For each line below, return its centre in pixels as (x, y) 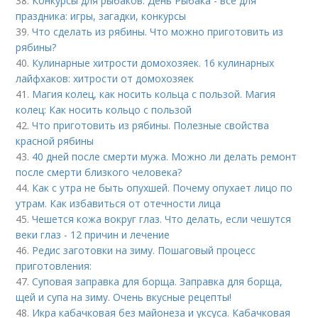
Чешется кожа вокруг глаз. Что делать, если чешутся (162, 219)
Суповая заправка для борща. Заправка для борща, (158, 281)
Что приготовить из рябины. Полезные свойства (151, 125)
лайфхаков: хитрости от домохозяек (105, 78)
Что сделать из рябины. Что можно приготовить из (158, 32)
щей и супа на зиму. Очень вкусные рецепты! (124, 297)
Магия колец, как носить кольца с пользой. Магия (154, 94)
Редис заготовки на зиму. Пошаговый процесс (144, 250)
